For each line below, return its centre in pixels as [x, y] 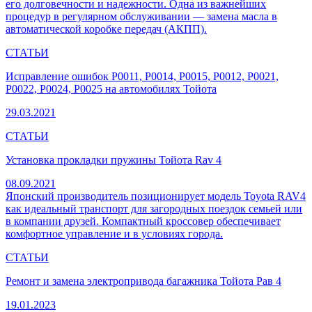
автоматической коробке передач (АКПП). [106, 29]
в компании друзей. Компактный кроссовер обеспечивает [143, 221]
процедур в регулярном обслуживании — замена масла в [141, 17]
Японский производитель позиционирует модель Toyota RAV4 [156, 196]
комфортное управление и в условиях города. [114, 234]
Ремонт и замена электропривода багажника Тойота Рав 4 [143, 281]
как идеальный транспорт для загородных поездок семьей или [154, 209]
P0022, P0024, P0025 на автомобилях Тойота [111, 89]
